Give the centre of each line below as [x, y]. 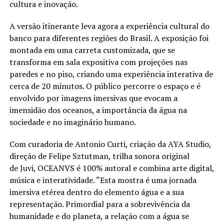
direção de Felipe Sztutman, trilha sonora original [99, 156]
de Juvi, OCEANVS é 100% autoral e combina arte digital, [111, 168]
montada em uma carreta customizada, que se [92, 50]
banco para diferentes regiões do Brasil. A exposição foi [109, 38]
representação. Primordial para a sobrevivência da [99, 204]
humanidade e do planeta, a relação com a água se [99, 216]
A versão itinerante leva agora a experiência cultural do [109, 26]
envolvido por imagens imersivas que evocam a [93, 98]
